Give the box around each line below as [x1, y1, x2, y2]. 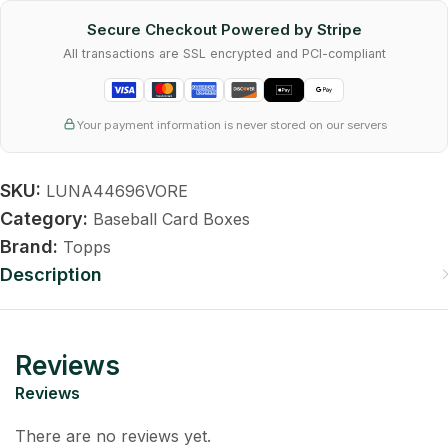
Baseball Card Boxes [93, 208, 250, 229]
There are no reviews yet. [15, 425, 211, 446]
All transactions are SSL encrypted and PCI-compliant [62, 45, 386, 61]
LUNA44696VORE [46, 180, 188, 201]
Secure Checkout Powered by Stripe [86, 19, 362, 39]
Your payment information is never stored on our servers [76, 117, 387, 132]
